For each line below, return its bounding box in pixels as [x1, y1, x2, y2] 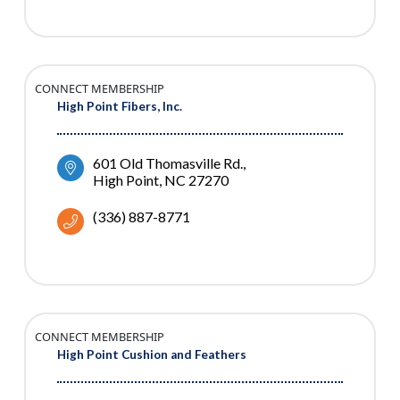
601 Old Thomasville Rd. [93, 154, 243, 172]
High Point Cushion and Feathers [57, 347, 246, 362]
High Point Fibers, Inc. [57, 99, 182, 114]
